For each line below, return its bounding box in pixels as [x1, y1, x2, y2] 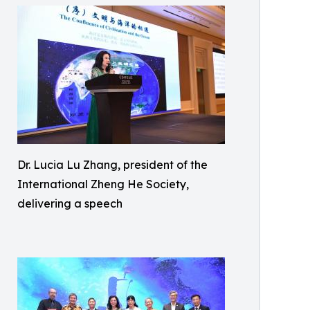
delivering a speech [17, 196, 122, 210]
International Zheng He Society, [17, 176, 189, 191]
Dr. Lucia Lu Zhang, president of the [17, 157, 208, 172]
